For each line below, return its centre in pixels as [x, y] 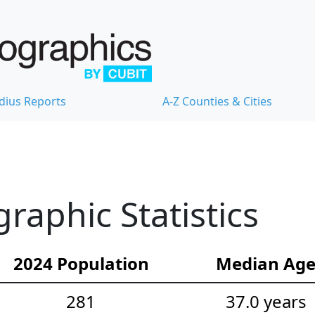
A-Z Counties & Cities [217, 102]
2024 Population [81, 264]
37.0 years [266, 302]
